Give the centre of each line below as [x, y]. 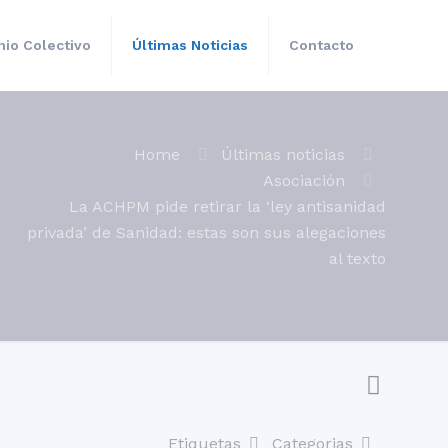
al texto [357, 258]
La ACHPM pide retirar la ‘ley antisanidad [227, 206]
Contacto [321, 45]
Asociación [304, 180]
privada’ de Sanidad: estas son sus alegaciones [206, 232]
